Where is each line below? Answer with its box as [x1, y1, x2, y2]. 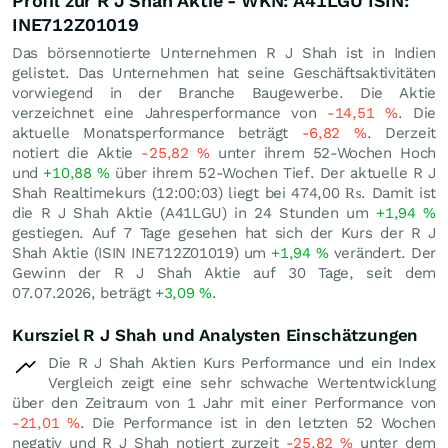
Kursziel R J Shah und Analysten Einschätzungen [12, 324, 419, 345]
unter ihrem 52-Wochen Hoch [209, 143, 436, 162]
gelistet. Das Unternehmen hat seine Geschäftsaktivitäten [12, 63, 436, 82]
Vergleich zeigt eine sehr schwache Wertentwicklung [48, 373, 436, 392]
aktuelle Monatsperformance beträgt [12, 123, 302, 142]
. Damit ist [361, 183, 436, 202]
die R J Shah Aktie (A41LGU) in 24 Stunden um [12, 203, 377, 222]
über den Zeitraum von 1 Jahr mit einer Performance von [12, 393, 436, 412]
